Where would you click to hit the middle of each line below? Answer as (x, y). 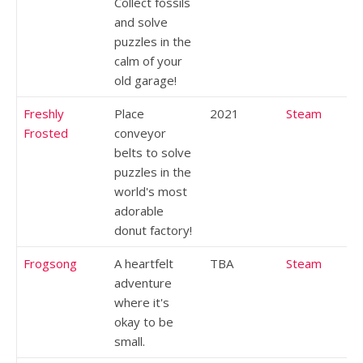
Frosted (46, 132)
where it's (142, 302)
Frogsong (50, 263)
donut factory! (153, 230)
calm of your (148, 60)
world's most (151, 191)
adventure (143, 282)
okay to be (144, 321)
